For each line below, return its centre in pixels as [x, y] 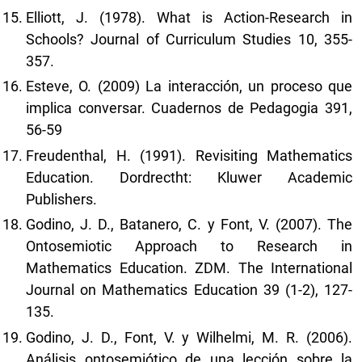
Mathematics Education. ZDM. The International [189, 268]
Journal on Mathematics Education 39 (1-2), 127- [189, 290]
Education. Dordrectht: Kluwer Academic [189, 177]
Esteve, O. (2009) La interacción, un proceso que [189, 86]
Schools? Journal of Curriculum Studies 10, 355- [189, 39]
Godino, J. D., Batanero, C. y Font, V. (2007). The [189, 224]
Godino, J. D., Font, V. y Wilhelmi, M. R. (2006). [189, 337]
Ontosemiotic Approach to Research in [189, 246]
